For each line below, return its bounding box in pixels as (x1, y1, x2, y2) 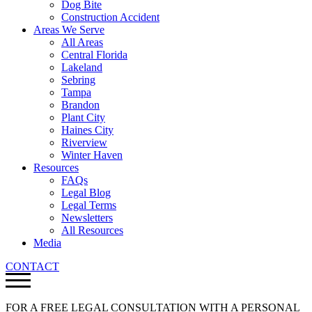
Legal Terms (61, 199, 116, 211)
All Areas (61, 36, 103, 48)
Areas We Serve (33, 24, 104, 36)
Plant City (61, 111, 105, 123)
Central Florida (61, 49, 127, 61)
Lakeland (61, 61, 102, 73)
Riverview (61, 136, 107, 148)
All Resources (61, 224, 123, 236)
